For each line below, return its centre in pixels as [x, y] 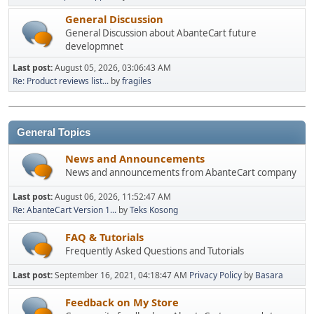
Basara [269, 275]
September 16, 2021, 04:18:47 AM [122, 275]
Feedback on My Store [122, 302]
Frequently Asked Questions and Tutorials [155, 251]
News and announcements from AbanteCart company [181, 172]
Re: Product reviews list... [61, 81]
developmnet [94, 46]
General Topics [54, 132]
